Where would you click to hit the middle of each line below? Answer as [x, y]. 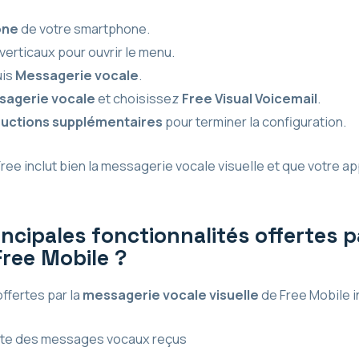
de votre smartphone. [84, 28]
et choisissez [138, 98]
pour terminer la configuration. [254, 121]
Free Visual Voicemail [249, 98]
